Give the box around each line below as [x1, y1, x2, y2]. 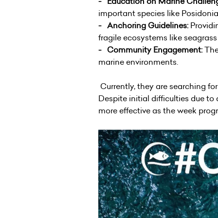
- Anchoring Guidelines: [98, 19, 190, 31]
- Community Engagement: [98, 44, 202, 55]
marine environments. [98, 56, 178, 67]
